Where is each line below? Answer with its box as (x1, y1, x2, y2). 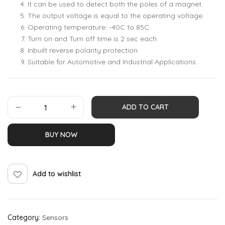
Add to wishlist (33, 169, 81, 178)
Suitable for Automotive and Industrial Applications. (28, 57, 197, 66)
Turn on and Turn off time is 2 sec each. (28, 34, 158, 43)
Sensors (42, 213, 68, 222)
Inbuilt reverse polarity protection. (28, 46, 139, 55)
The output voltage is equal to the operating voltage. (28, 11, 204, 20)
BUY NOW (45, 130, 77, 139)
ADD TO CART (122, 102, 169, 111)
